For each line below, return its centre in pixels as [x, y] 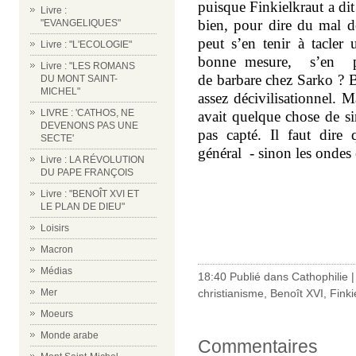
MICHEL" [60, 91]
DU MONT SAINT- [79, 79]
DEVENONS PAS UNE [89, 126]
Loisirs [55, 228]
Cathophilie [320, 277]
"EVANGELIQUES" [81, 23]
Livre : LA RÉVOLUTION [93, 160]
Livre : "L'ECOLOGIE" [86, 44]
